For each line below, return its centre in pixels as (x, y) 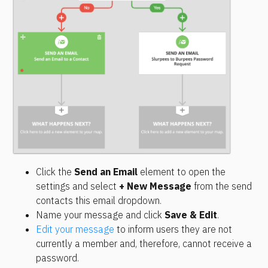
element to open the (182, 172)
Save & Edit (191, 215)
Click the (55, 172)
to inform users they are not (173, 229)
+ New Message (155, 186)
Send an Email (106, 172)
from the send (222, 186)
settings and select (77, 186)
